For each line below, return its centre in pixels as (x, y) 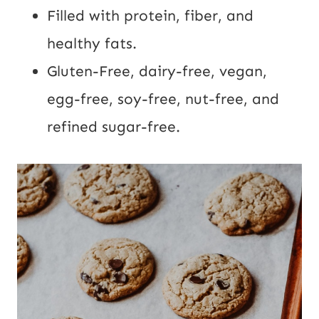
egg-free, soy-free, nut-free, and (163, 99)
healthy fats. (92, 44)
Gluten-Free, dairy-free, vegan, (157, 72)
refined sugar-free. (114, 127)
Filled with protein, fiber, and (150, 16)
